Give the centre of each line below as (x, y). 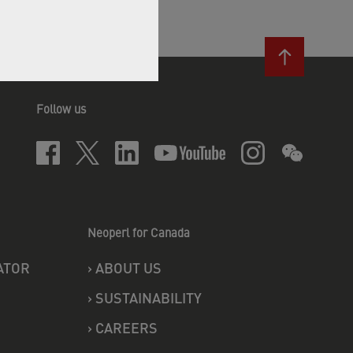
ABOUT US (128, 268)
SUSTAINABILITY (149, 297)
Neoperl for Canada (139, 232)
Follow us (61, 108)
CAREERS (126, 327)
